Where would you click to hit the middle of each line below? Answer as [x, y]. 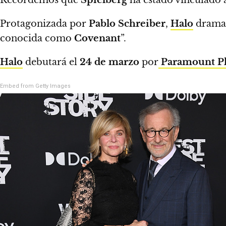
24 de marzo [111, 62]
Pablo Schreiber [127, 23]
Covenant [97, 38]
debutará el [51, 62]
